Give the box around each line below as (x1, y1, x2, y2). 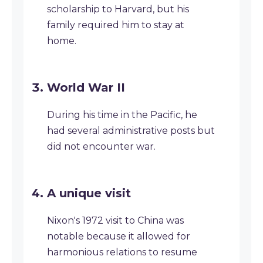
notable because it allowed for (47, 231, 190, 242)
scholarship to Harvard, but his (47, 4, 189, 15)
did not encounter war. (47, 141, 156, 152)
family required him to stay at (47, 19, 184, 31)
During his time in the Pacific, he (47, 109, 197, 120)
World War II (47, 80, 125, 95)
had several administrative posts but (47, 125, 215, 136)
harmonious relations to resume (47, 247, 197, 258)
